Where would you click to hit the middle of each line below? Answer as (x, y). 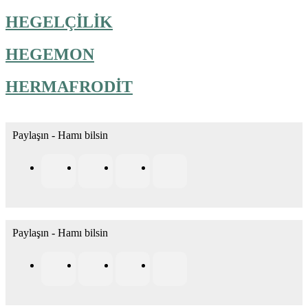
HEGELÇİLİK (59, 22)
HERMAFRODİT (69, 86)
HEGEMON (50, 54)
